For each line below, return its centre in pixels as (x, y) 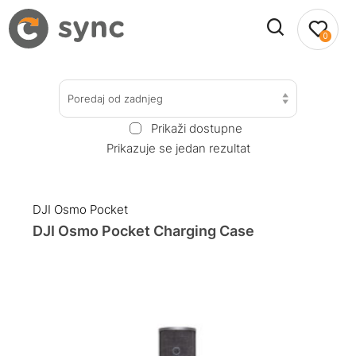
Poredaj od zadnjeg (115, 98)
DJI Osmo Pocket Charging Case (144, 231)
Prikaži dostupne (196, 128)
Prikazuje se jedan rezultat (178, 148)
